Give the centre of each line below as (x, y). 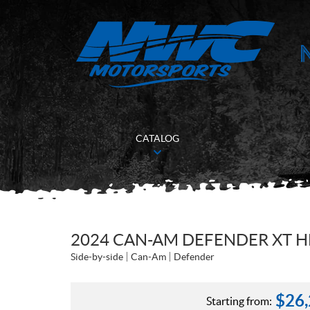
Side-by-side (97, 257)
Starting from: (239, 301)
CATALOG (157, 138)
